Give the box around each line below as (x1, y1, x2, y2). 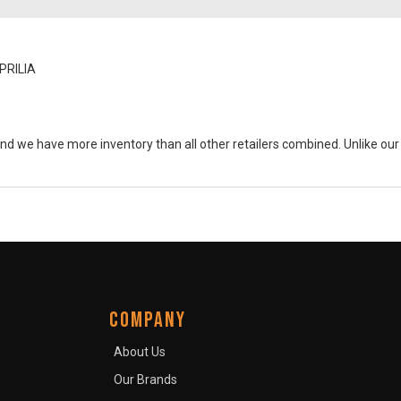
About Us (114, 345, 166, 359)
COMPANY (109, 307, 186, 333)
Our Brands (114, 372, 177, 387)
